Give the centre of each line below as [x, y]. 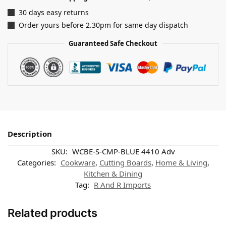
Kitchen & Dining [113, 173]
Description [30, 134]
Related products [52, 213]
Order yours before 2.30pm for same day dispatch [103, 25]
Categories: [37, 162]
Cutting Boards [125, 162]
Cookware [78, 162]
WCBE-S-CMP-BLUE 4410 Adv [123, 151]
